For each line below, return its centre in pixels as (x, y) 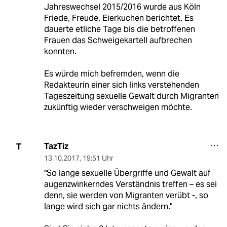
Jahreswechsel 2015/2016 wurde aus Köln (122, 7)
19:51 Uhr (98, 158)
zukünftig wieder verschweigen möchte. (118, 107)
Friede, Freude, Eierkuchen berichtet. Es (119, 18)
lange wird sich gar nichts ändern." (108, 207)
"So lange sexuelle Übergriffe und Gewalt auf (127, 173)
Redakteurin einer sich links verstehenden (121, 85)
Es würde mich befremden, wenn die (111, 74)
